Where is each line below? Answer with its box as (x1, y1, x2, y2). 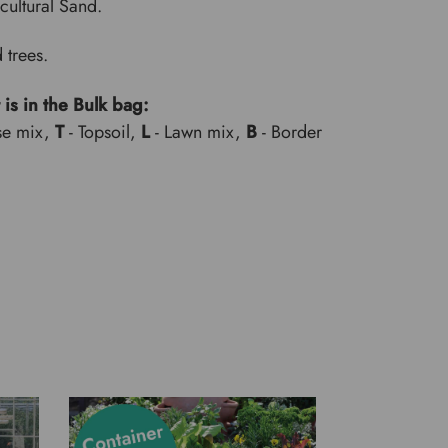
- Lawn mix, (150, 118, 247, 145)
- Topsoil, (64, 118, 142, 145)
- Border (257, 118, 323, 145)
